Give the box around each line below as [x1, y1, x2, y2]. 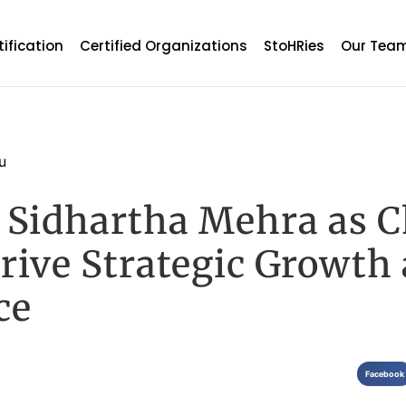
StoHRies [264, 36, 325, 55]
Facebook [365, 369, 404, 380]
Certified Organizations [80, 36, 248, 55]
